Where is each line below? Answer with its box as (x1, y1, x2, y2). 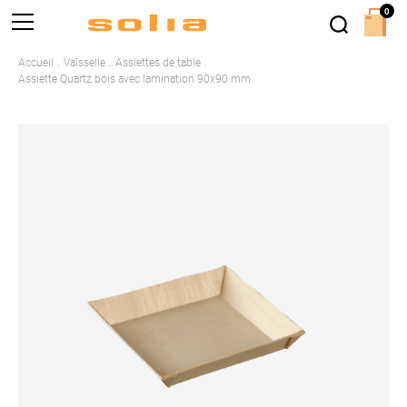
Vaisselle (64, 55, 105, 69)
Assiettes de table (115, 55, 201, 69)
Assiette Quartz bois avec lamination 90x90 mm (18, 72, 251, 85)
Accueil (18, 55, 54, 69)
